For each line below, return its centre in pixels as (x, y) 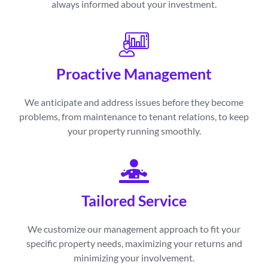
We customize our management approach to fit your (134, 229)
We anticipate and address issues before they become (134, 102)
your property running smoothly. (134, 130)
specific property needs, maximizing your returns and (134, 243)
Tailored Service (134, 200)
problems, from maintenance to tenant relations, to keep (134, 116)
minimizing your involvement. (134, 257)
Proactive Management (134, 73)
